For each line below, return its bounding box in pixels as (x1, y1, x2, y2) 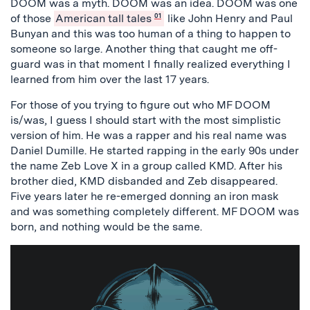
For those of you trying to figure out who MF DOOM (10, 98, 271, 111)
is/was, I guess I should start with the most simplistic (10, 113, 281, 127)
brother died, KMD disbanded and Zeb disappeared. (10, 174, 277, 188)
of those (10, 12, 54, 25)
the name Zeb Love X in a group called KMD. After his (10, 159, 282, 172)
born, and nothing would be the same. (10, 220, 202, 233)
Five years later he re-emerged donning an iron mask (10, 190, 279, 203)
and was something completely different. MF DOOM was (10, 205, 299, 218)
